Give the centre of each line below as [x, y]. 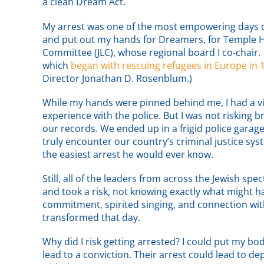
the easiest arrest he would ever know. [128, 154]
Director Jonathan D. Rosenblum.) [117, 78]
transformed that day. [91, 217]
